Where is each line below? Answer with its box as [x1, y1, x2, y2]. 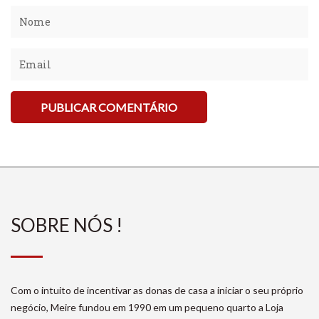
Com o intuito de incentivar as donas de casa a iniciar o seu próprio [11, 284, 303, 296]
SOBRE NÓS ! [11, 214, 122, 236]
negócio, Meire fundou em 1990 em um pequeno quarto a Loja [11, 301, 283, 313]
